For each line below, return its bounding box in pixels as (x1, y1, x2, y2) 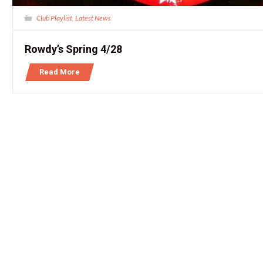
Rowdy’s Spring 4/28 (25, 43, 123, 56)
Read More (39, 68, 80, 77)
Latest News (75, 14, 112, 23)
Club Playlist (36, 14, 73, 23)
